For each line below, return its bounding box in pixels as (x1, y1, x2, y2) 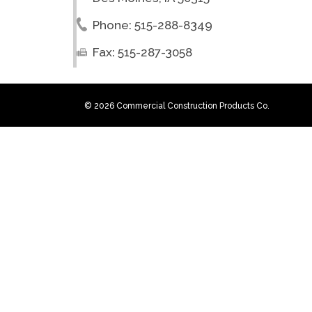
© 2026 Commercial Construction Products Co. (84, 101, 270, 111)
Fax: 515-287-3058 (92, 45, 192, 60)
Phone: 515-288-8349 (92, 18, 212, 33)
